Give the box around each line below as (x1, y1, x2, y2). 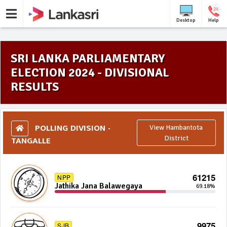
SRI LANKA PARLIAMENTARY (11, 51, 165, 66)
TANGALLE (11, 133, 51, 148)
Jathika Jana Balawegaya (55, 181, 142, 191)
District (164, 134, 188, 142)
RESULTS (11, 79, 59, 94)
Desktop (176, 17, 196, 23)
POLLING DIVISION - (32, 121, 110, 135)
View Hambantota (149, 123, 203, 132)
